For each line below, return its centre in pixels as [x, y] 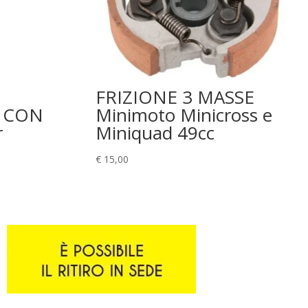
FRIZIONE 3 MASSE [175, 97]
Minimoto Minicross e [184, 114]
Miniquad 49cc [155, 132]
